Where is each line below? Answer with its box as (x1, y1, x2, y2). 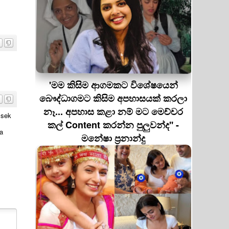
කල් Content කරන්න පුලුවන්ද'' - (48, 118, 179, 131)
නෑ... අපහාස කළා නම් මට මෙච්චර (43, 105, 183, 118)
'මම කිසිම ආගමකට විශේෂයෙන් (49, 78, 178, 91)
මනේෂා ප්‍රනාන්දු (81, 131, 145, 145)
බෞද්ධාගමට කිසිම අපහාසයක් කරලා (39, 91, 187, 105)
